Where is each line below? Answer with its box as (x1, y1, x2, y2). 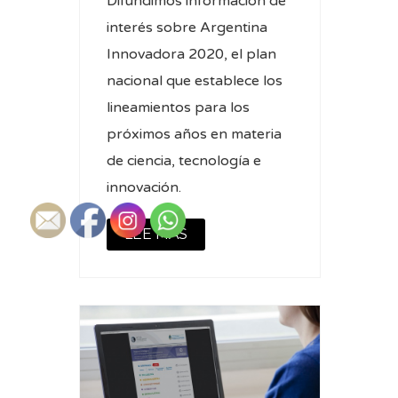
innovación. (107, 179, 181, 197)
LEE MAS (124, 226, 187, 243)
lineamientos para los (107, 99, 250, 117)
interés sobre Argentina (107, 19, 267, 37)
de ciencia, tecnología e (107, 152, 261, 171)
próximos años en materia (107, 125, 282, 144)
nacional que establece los (107, 72, 283, 91)
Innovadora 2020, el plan (107, 45, 276, 64)
